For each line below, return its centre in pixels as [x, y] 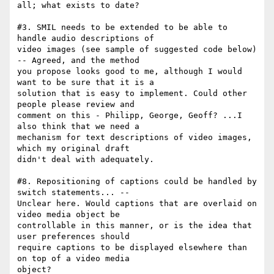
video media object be [68, 215]
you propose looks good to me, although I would [130, 72]
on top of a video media [73, 259]
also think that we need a [78, 127]
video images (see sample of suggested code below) [137, 50]
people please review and [76, 105]
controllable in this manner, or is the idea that [135, 226]
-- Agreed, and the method [78, 61]
